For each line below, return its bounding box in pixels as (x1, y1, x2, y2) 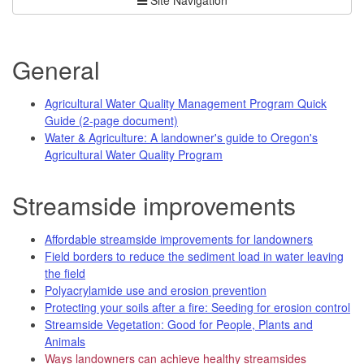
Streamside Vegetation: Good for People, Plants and (45, 315, 313, 332)
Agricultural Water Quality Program (45, 145, 223, 162)
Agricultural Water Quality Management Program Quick (45, 94, 327, 111)
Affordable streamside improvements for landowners (45, 230, 313, 247)
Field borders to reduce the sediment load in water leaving (45, 247, 344, 264)
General (12, 51, 100, 87)
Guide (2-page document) (45, 111, 178, 128)
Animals (45, 332, 85, 349)
